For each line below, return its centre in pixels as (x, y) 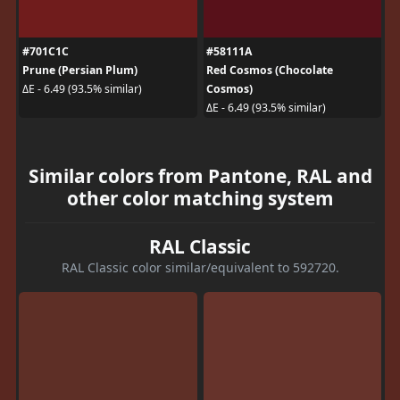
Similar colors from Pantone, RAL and (200, 175)
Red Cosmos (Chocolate (270, 70)
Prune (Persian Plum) (79, 70)
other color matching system (200, 198)
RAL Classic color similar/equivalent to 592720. (200, 267)
